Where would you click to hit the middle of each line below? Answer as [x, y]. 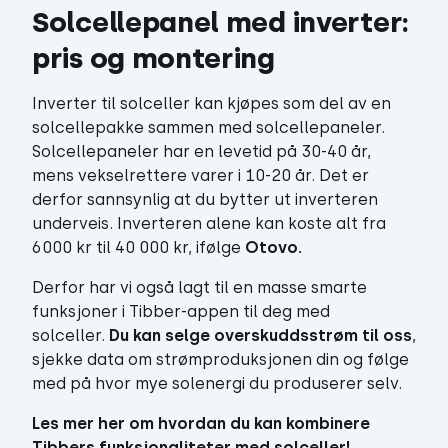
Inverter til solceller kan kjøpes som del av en [211, 103]
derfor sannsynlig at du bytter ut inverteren [205, 199]
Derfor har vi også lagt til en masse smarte [199, 287]
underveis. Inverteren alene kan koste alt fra [209, 223]
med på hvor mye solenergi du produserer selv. [217, 383]
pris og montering [153, 58]
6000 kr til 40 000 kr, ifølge [138, 247]
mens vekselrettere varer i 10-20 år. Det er [200, 175]
